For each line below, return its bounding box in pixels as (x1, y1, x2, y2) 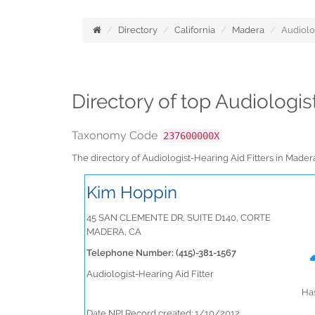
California (174, 25, 215, 35)
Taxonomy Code (72, 129, 160, 142)
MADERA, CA (86, 226, 141, 237)
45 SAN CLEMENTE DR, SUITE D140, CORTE (86, 212, 271, 223)
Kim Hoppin (86, 182, 177, 202)
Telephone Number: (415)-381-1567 (86, 247, 236, 258)
